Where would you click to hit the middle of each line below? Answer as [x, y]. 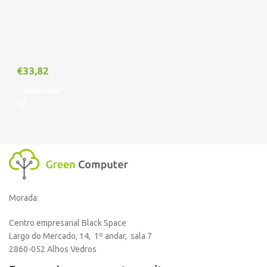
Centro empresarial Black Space [68, 223]
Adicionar [43, 90]
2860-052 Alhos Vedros [53, 249]
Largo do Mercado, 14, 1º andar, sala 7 [80, 236]
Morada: [24, 198]
